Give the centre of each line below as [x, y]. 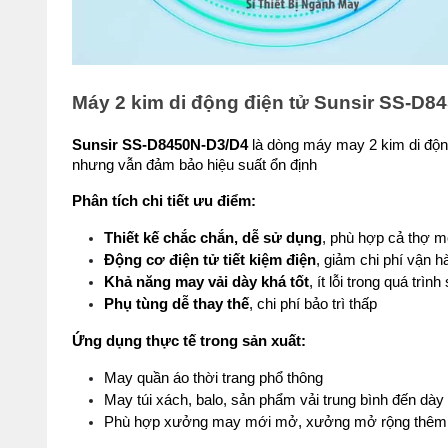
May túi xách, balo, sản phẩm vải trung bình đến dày [274, 400]
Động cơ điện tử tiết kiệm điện [210, 260]
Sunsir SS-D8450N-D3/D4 [160, 145]
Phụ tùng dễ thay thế [176, 304]
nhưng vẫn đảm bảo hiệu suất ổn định [194, 165]
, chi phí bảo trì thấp [313, 304]
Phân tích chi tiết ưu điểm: [164, 201]
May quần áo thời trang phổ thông [213, 378]
